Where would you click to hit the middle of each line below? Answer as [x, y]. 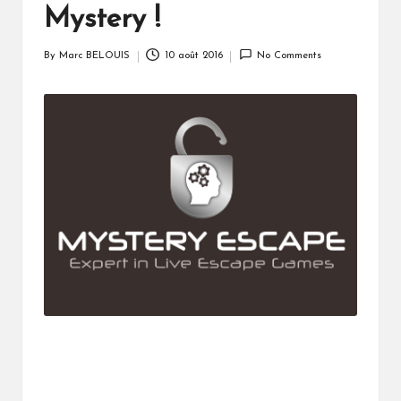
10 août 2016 [193, 56]
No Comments [290, 56]
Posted [59, 64]
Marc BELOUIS [94, 56]
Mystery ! [102, 20]
